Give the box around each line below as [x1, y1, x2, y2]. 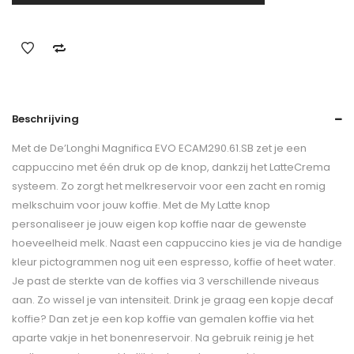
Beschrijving [12, 111, 79, 126]
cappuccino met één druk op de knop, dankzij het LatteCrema [12, 160, 330, 175]
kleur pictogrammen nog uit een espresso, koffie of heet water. [12, 254, 336, 269]
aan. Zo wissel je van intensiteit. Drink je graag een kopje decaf [12, 292, 333, 307]
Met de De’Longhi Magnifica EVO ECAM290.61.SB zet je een [12, 141, 307, 156]
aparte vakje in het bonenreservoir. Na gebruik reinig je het [12, 330, 314, 345]
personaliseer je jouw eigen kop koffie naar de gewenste [12, 217, 307, 232]
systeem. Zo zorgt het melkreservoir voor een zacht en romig [12, 179, 326, 194]
